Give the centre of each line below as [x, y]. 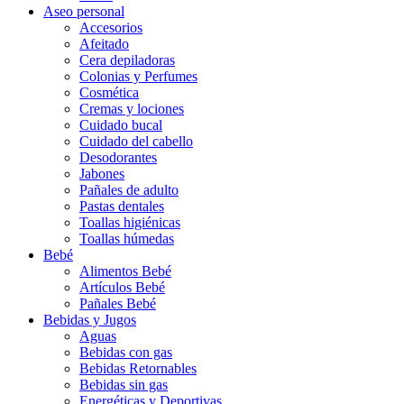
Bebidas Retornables [138, 368]
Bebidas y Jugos [90, 320]
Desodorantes [118, 157]
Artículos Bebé [122, 287]
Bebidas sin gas [124, 385]
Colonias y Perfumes [138, 76]
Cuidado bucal [121, 125]
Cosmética [109, 92]
